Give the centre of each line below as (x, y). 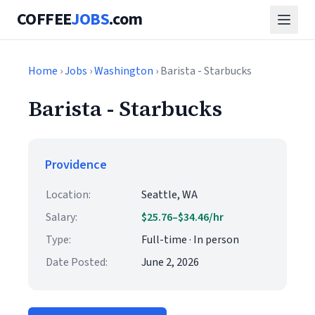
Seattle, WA (169, 195)
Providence (76, 165)
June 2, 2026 (170, 262)
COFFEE (44, 19)
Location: (68, 195)
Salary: (62, 217)
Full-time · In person (190, 240)
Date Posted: (77, 262)
